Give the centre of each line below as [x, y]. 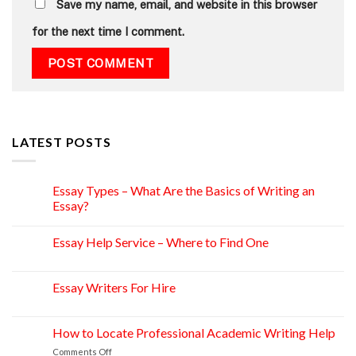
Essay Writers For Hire [114, 288]
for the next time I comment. [108, 32]
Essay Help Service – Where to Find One [161, 242]
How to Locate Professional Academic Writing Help [194, 333]
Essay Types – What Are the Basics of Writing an [184, 191]
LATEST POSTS [62, 141]
